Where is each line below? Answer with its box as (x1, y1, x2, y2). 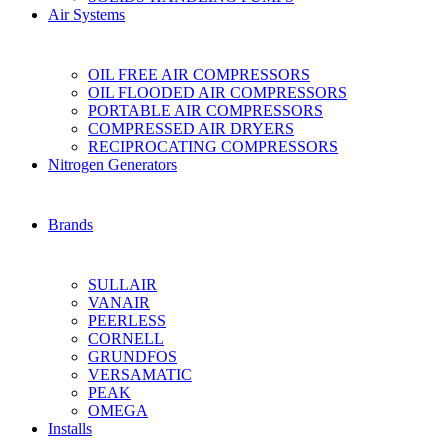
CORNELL (88, 330, 164, 347)
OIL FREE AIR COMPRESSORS (88, 66, 310, 83)
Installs (48, 420, 92, 437)
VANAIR (88, 294, 150, 311)
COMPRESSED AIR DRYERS (88, 120, 294, 137)
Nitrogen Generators (48, 156, 177, 173)
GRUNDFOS (88, 348, 177, 365)
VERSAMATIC (88, 366, 192, 383)
